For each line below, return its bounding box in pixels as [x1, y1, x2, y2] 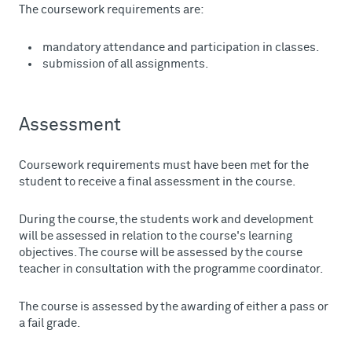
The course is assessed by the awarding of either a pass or [19, 301, 328, 313]
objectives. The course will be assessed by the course [19, 247, 302, 258]
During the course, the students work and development [19, 214, 313, 225]
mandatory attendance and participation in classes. [42, 42, 319, 53]
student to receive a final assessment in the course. [19, 176, 295, 188]
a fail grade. [19, 317, 80, 329]
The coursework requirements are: [19, 4, 204, 16]
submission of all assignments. [42, 58, 208, 70]
